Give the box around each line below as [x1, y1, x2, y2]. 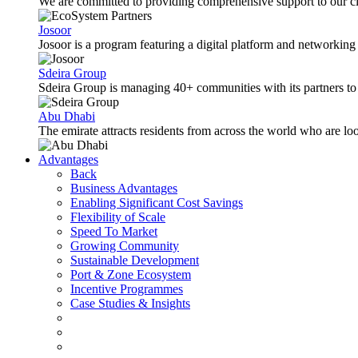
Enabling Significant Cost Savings [70, 196, 243, 209]
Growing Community [70, 239, 179, 253]
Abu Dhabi [38, 109, 95, 123]
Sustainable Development [70, 253, 199, 267]
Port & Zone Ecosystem [70, 268, 191, 281]
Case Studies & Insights [70, 296, 190, 310]
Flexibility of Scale [70, 210, 165, 224]
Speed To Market [70, 225, 157, 238]
